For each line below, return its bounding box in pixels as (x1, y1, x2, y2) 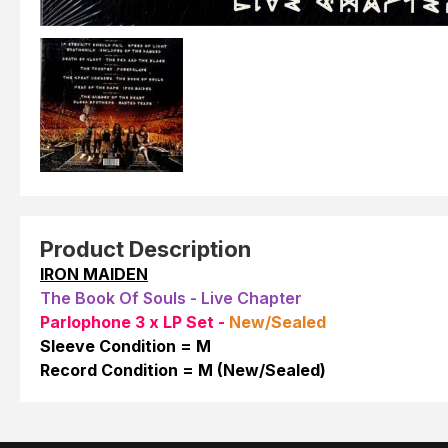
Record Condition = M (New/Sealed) (40, 360, 326, 381)
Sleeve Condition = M (40, 336, 211, 357)
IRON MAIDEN (40, 264, 148, 285)
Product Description (40, 236, 251, 263)
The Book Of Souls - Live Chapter (40, 288, 302, 309)
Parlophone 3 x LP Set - (40, 312, 225, 333)
